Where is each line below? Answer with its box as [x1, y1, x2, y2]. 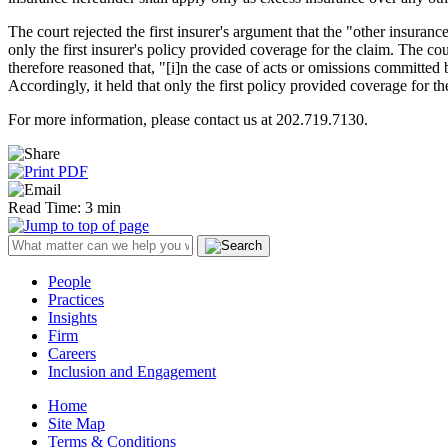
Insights [48, 308, 97, 326]
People [48, 272, 91, 290]
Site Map [48, 414, 105, 432]
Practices [48, 290, 104, 308]
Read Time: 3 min [8, 198, 121, 216]
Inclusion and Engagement [48, 362, 216, 380]
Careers [48, 344, 96, 362]
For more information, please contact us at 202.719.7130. [8, 110, 368, 128]
